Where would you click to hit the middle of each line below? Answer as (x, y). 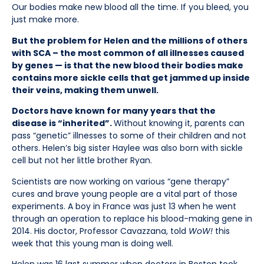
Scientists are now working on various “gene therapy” (121, 181)
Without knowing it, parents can (179, 123)
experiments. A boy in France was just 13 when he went (124, 206)
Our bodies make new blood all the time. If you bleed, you (130, 7)
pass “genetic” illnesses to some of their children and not (129, 136)
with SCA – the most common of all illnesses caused (128, 53)
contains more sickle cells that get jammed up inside (131, 77)
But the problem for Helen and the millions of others (130, 40)
